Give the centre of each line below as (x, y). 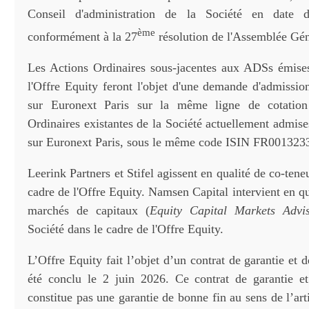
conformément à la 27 (82, 37)
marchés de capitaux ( (89, 210)
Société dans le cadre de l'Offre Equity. (126, 229)
